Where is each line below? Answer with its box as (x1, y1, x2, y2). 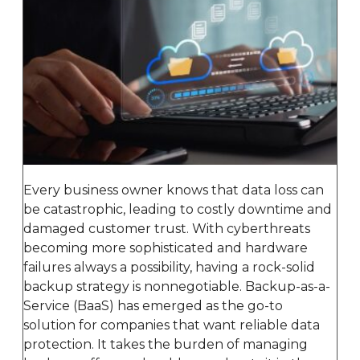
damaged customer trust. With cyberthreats (23, 220, 310, 236)
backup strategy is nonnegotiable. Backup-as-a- (23, 278, 330, 294)
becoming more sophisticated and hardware (23, 239, 308, 256)
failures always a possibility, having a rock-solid (23, 259, 315, 275)
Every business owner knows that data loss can (23, 182, 324, 198)
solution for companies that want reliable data (23, 317, 320, 333)
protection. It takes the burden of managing (23, 336, 308, 352)
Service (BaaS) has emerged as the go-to (23, 297, 283, 313)
